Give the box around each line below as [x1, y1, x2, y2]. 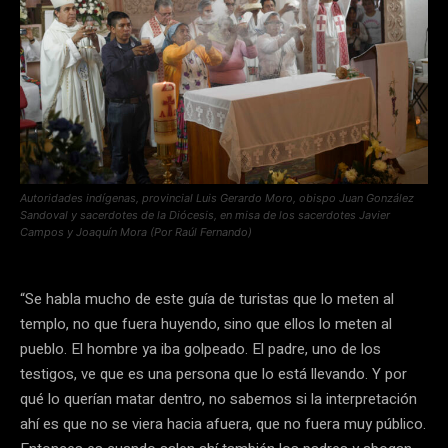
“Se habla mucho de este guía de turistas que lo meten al [20, 288, 394, 311]
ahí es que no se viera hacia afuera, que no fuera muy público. [20, 413, 426, 436]
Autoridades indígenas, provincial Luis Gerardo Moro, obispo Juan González [20, 191, 414, 206]
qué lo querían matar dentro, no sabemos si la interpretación [20, 388, 417, 411]
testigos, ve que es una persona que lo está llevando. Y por [20, 363, 407, 386]
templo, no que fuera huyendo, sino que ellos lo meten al [20, 313, 392, 336]
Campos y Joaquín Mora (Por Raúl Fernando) [20, 225, 252, 240]
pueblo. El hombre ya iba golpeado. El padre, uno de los [20, 338, 381, 361]
